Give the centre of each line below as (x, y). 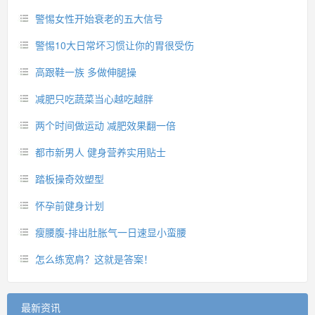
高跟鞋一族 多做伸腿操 (86, 72)
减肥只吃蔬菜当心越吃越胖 (94, 98)
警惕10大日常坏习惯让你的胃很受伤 (115, 45)
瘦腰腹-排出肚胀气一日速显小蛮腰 (111, 232)
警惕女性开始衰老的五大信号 (99, 18)
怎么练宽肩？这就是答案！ (94, 259)
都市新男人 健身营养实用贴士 (101, 152)
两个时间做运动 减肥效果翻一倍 (105, 125)
